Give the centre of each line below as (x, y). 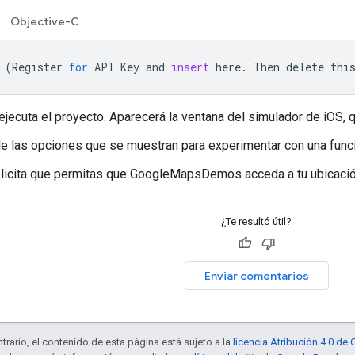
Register (37, 67)
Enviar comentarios (256, 275)
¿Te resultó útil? (256, 221)
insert (190, 67)
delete (305, 67)
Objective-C (45, 21)
